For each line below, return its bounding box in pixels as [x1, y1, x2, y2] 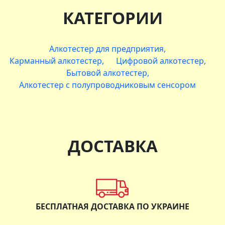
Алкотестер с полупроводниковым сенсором [19, 79, 196, 90]
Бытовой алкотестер [66, 67, 147, 78]
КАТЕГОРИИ [62, 6, 163, 29]
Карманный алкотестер [9, 55, 102, 66]
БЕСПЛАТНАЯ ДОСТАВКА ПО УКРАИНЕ [36, 200, 189, 212]
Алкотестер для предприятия [49, 43, 164, 54]
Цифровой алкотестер [116, 55, 204, 66]
